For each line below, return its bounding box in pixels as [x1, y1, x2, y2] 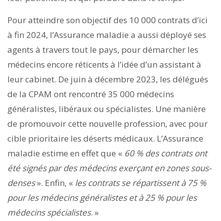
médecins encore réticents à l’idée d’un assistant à [7, 58, 201, 70]
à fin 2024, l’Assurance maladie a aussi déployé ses [7, 29, 206, 40]
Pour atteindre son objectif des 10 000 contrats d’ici [7, 14, 208, 26]
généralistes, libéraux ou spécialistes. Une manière [7, 103, 206, 114]
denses [7, 177, 37, 188]
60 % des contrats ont [124, 147, 207, 159]
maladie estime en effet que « [7, 147, 124, 159]
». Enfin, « [37, 177, 75, 188]
